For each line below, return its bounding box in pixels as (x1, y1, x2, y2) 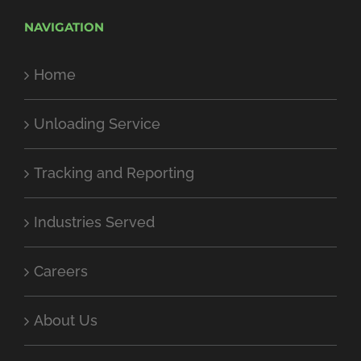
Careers (34, 262, 88, 280)
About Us (34, 311, 98, 329)
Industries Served (34, 213, 155, 230)
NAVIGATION (24, 19, 104, 35)
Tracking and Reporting (34, 164, 194, 181)
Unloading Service (34, 114, 160, 132)
